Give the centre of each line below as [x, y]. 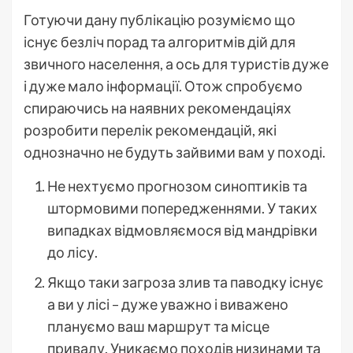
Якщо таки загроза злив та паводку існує [186, 282]
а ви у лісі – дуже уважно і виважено [168, 304]
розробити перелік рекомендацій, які [150, 130]
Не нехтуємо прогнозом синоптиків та [177, 186]
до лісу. [72, 252]
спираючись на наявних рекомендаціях [158, 108]
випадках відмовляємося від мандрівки [182, 230]
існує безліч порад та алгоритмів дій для [160, 41]
